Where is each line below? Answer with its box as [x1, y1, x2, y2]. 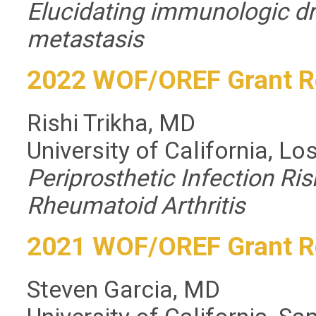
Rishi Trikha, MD [27, 109, 196, 137]
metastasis [27, 25, 144, 53]
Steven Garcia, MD [27, 276, 221, 303]
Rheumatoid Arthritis [27, 192, 245, 219]
